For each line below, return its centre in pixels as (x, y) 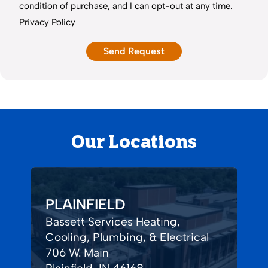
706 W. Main (77, 253)
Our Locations (134, 143)
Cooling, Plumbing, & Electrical (127, 237)
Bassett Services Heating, (113, 222)
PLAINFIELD (86, 205)
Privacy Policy (47, 22)
